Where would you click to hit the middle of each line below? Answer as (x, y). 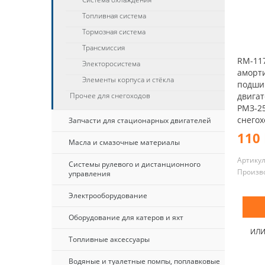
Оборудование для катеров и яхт (126, 217)
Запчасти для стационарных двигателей (140, 120)
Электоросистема (111, 64)
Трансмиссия (104, 48)
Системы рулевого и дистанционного (135, 164)
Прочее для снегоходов (110, 96)
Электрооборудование (108, 195)
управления (90, 174)
